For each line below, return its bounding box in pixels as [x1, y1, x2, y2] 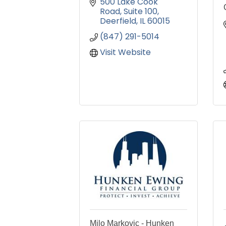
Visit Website [100, 46, 151, 59]
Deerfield [100, 15, 136, 27]
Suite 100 [124, 6, 157, 18]
